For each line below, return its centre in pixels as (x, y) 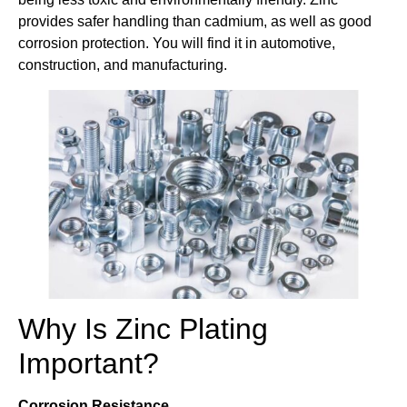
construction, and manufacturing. (123, 65)
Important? (89, 363)
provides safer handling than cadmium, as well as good (195, 22)
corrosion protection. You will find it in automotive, (177, 44)
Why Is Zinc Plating (143, 328)
